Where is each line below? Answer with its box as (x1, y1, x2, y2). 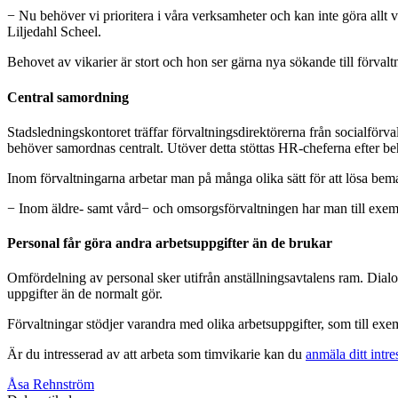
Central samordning (7, 89, 129, 105)
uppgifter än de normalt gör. (7, 286, 163, 302)
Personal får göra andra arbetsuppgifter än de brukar (7, 235, 332, 251)
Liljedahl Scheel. (7, 24, 101, 40)
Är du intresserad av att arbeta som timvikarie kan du (7, 346, 306, 362)
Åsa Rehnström (7, 377, 94, 393)
